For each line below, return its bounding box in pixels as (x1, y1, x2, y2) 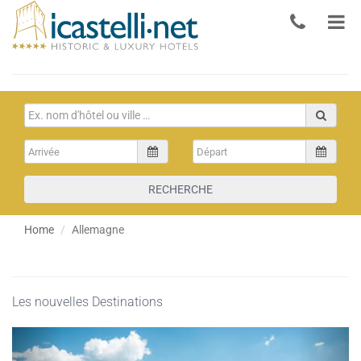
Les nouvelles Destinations (12, 294, 163, 310)
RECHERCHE (148, 183, 213, 197)
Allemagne (72, 223, 124, 237)
